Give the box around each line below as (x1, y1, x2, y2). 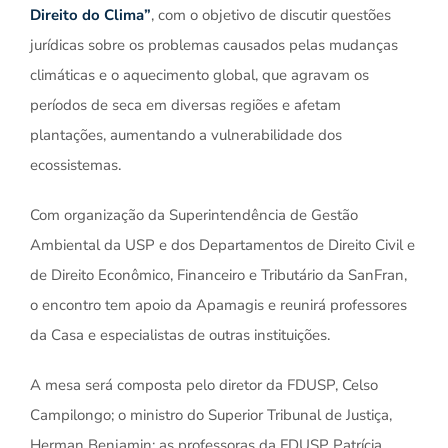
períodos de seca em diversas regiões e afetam (29, 95, 341, 115)
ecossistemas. (29, 155, 121, 175)
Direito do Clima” (29, 5, 151, 25)
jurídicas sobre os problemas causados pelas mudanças (29, 35, 398, 55)
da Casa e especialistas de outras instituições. (29, 325, 330, 345)
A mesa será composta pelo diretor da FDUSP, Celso (29, 375, 378, 395)
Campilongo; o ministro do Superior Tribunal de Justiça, (29, 405, 392, 425)
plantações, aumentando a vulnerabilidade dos (29, 125, 342, 145)
